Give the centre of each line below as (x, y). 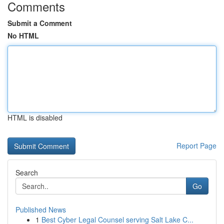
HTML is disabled (35, 117)
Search (27, 172)
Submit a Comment (40, 23)
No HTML (23, 35)
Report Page (196, 145)
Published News (41, 209)
